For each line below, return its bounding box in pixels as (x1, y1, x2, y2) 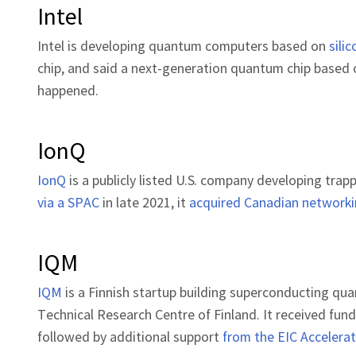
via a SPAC (37, 192, 99, 211)
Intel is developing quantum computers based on (37, 36, 329, 55)
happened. (37, 80, 102, 99)
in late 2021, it (99, 192, 189, 211)
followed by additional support (37, 327, 222, 346)
